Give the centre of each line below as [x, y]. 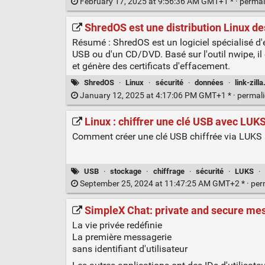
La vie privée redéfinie [117, 225]
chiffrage [169, 171]
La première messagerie [122, 237]
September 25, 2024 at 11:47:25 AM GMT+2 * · [164, 183]
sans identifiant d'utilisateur [130, 248]
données [209, 83]
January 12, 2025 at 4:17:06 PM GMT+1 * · [157, 95]
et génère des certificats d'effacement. [151, 66]
